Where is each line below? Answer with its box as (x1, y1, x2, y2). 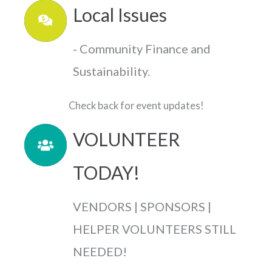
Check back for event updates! (68, 100, 204, 112)
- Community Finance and (73, 41, 211, 56)
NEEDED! (73, 244, 127, 259)
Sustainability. (73, 63, 150, 78)
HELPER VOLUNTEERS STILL (73, 222, 236, 237)
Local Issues (73, 3, 167, 25)
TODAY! (73, 161, 140, 184)
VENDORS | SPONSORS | (73, 199, 211, 214)
